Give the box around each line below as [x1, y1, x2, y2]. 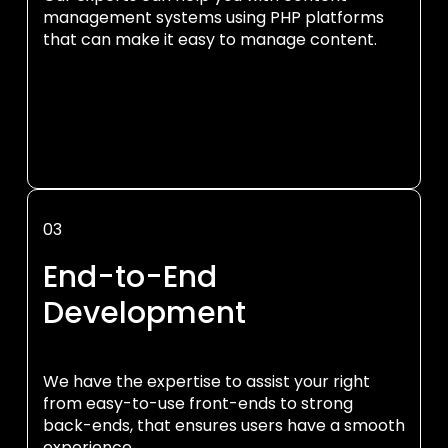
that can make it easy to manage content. [43, 28, 377, 51]
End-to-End [43, 256, 217, 298]
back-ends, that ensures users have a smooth [43, 414, 405, 437]
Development [43, 292, 246, 334]
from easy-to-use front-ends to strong [43, 392, 353, 415]
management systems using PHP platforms [43, 6, 384, 29]
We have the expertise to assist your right [43, 370, 370, 393]
